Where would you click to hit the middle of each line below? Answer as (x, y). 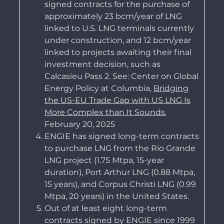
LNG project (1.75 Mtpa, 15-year (104, 160)
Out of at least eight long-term (105, 208)
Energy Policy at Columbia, (99, 88)
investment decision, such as (102, 64)
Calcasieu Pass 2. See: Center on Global (121, 76)
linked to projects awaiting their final (118, 52)
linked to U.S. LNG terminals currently (119, 28)
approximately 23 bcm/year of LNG (113, 16)
